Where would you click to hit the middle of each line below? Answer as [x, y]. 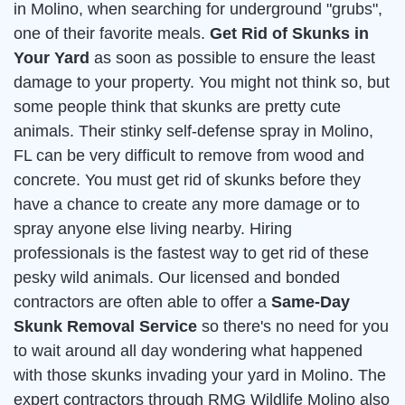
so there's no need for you [293, 327]
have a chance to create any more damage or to [187, 205]
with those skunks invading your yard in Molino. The [200, 376]
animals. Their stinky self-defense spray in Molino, [193, 132]
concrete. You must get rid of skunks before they [187, 180]
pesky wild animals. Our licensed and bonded [177, 278]
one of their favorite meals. [112, 34]
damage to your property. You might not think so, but [202, 83]
